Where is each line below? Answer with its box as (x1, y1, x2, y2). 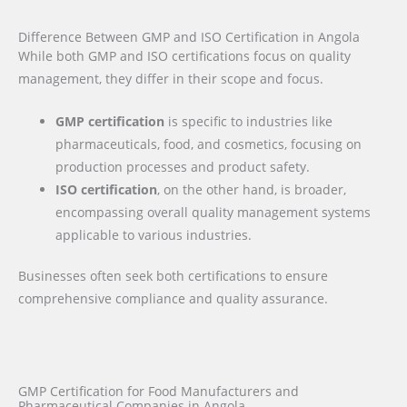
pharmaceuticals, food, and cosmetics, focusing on (55, 134, 362, 153)
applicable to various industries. (55, 225, 253, 243)
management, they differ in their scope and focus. (18, 69, 323, 87)
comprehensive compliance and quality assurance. (18, 290, 328, 308)
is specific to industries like (164, 112, 333, 130)
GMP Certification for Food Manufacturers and (18, 382, 299, 400)
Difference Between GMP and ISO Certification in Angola (18, 27, 360, 45)
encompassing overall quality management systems (55, 203, 372, 221)
